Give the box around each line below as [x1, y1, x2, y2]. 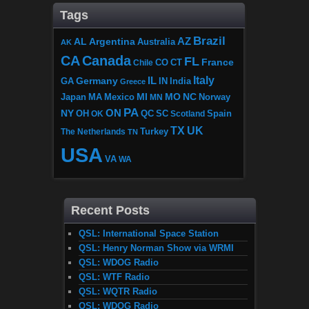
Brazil [193, 33, 226, 48]
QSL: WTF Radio [79, 271, 150, 282]
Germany [76, 74, 118, 86]
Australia [137, 36, 175, 47]
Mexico [104, 91, 134, 102]
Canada [82, 52, 131, 68]
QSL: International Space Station [79, 228, 219, 239]
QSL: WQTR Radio [79, 286, 157, 297]
